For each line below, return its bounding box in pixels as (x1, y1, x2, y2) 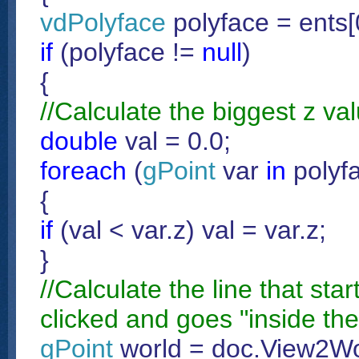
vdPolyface (40, 8, 166, 37)
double (40, 127, 118, 155)
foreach (40, 156, 127, 185)
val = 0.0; (118, 127, 231, 155)
